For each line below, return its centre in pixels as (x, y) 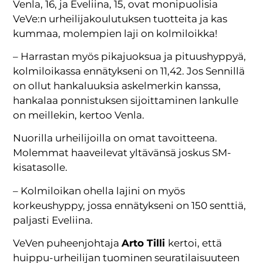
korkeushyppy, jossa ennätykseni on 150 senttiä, (130, 205)
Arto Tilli (145, 243)
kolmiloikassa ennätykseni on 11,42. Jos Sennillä (129, 71)
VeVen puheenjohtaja (68, 243)
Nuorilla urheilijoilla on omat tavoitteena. (115, 138)
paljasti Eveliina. (54, 220)
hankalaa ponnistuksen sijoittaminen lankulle (126, 101)
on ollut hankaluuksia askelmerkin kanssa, (117, 86)
